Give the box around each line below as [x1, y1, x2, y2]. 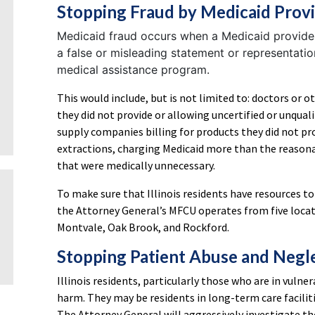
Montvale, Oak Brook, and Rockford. [57, 220, 229, 235]
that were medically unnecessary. [57, 158, 215, 173]
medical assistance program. [57, 63, 210, 77]
